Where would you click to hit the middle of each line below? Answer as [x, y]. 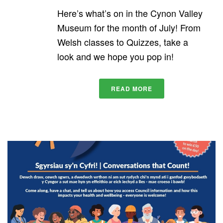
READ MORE [131, 88]
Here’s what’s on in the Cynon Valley [130, 13]
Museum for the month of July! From [129, 27]
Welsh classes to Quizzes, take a [123, 42]
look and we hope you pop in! [115, 56]
